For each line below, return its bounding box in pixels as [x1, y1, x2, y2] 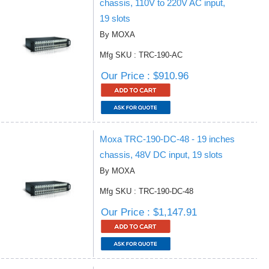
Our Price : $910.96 [101, 70, 189, 82]
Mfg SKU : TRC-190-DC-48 [100, 187, 193, 196]
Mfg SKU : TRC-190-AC [100, 50, 183, 59]
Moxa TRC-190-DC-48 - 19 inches [100, 134, 235, 144]
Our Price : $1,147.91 [101, 207, 197, 218]
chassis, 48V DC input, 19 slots [100, 150, 223, 160]
